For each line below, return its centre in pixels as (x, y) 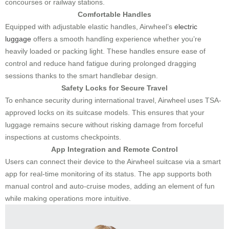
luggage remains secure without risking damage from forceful (104, 125)
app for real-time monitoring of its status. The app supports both (108, 174)
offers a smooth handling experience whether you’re (116, 39)
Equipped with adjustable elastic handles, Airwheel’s (90, 27)
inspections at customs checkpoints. (63, 137)
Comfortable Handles (114, 14)
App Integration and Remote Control (114, 149)
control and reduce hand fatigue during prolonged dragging (101, 63)
